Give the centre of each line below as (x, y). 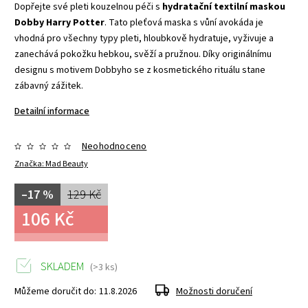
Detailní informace (52, 112)
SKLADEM (63, 267)
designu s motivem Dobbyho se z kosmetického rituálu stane (140, 70)
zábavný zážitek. (49, 86)
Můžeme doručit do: (55, 292)
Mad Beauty (67, 164)
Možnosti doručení (214, 292)
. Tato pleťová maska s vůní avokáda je (184, 23)
